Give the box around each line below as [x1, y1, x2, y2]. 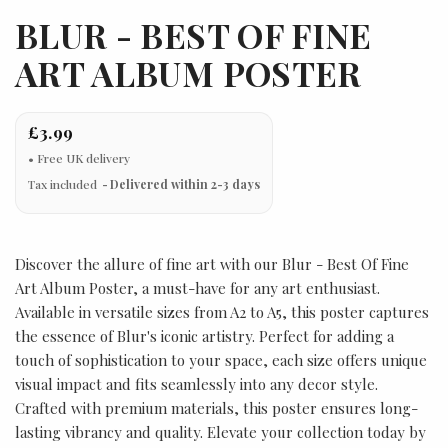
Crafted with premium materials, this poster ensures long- [15, 397, 418, 418]
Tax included [28, 175, 100, 192]
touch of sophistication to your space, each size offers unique [15, 349, 427, 370]
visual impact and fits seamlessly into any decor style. [15, 373, 378, 394]
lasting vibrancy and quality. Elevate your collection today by [15, 421, 426, 442]
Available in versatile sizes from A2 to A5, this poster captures [15, 301, 429, 322]
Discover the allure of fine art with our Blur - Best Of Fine [15, 253, 409, 274]
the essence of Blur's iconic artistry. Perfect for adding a [15, 325, 394, 346]
